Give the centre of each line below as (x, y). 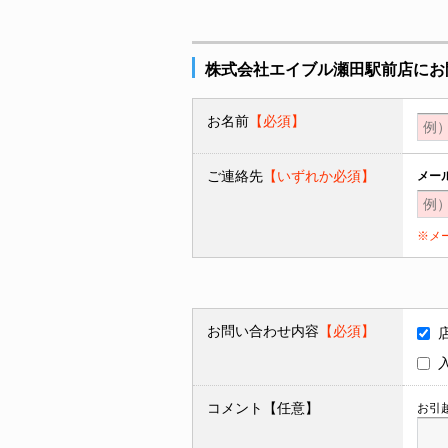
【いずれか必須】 (319, 175)
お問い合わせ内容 (263, 330)
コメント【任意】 (263, 407)
